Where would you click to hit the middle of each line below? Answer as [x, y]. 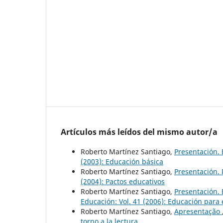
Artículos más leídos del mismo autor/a [139, 132]
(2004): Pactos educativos [123, 181]
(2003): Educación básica [122, 161]
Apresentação [198, 211]
